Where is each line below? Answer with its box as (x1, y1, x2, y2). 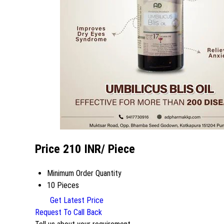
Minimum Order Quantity (47, 168, 121, 178)
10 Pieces (47, 180, 79, 190)
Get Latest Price (48, 195, 103, 205)
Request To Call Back (35, 207, 102, 217)
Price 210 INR (35, 141, 101, 156)
